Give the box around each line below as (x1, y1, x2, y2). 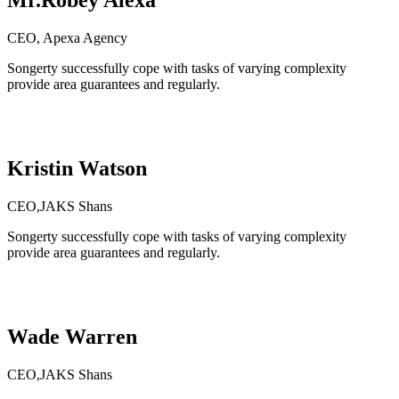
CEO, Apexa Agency (7, 29, 127, 45)
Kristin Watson (7, 156, 147, 180)
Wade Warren (7, 324, 137, 348)
